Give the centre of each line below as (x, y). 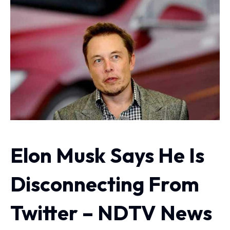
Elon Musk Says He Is (107, 155)
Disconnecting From (105, 184)
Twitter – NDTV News (111, 213)
